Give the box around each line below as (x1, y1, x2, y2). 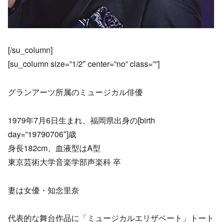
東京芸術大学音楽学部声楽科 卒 (8, 156, 121, 167)
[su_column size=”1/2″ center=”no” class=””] (8, 58, 160, 70)
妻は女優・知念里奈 (8, 184, 79, 196)
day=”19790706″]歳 (8, 128, 76, 140)
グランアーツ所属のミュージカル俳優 (8, 86, 143, 98)
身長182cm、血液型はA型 (8, 142, 101, 154)
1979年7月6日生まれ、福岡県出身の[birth (8, 114, 155, 126)
